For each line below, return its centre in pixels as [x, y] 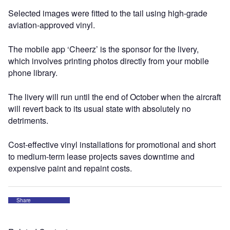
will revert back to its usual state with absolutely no [100, 109]
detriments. [28, 120]
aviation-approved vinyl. [52, 25]
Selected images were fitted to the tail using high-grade [108, 13]
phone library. [33, 73]
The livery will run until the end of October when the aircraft [114, 97]
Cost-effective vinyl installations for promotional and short [112, 145]
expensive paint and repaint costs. [70, 168]
